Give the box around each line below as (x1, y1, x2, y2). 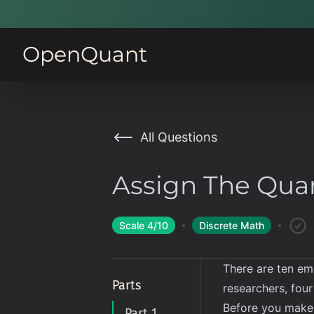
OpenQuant (22, 41, 147, 67)
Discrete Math (199, 219, 264, 231)
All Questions (140, 130, 217, 144)
